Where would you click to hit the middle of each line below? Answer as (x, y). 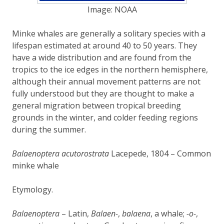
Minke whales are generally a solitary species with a (109, 33)
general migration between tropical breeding (96, 105)
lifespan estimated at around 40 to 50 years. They (104, 45)
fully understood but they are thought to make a (103, 93)
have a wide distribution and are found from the (102, 57)
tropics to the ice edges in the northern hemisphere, (110, 69)
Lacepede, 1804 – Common (160, 153)
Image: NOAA (112, 9)
